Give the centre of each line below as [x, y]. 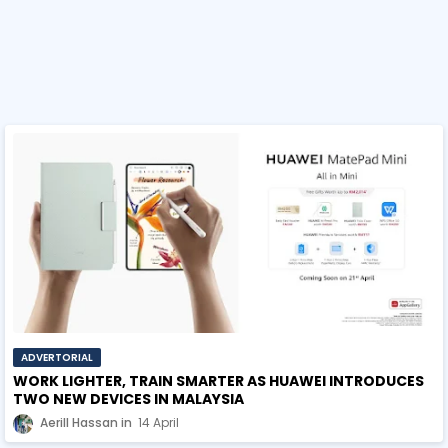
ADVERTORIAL [57, 357]
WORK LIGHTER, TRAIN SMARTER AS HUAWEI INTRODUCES [218, 381]
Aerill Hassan [79, 422]
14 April [158, 422]
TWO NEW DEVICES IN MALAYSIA [128, 399]
